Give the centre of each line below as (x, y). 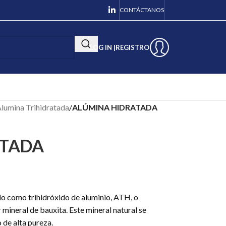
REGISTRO (132, 47)
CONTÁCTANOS (142, 10)
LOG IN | (103, 47)
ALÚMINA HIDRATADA (115, 107)
